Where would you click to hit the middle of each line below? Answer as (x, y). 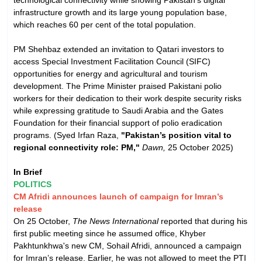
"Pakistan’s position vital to (176, 135)
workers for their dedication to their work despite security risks (127, 98)
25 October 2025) (199, 147)
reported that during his (203, 221)
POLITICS (32, 184)
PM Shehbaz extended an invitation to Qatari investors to (119, 49)
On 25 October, (43, 221)
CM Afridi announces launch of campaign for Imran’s (118, 196)
